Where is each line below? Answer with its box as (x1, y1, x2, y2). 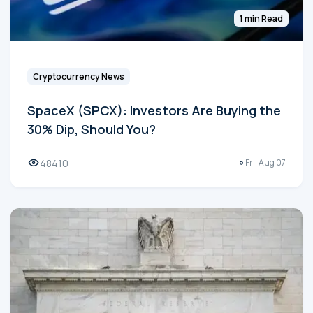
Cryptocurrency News (33, 70, 124, 82)
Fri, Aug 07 (245, 156, 286, 169)
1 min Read (240, 12, 283, 24)
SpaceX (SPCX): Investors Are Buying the (27, 101, 281, 119)
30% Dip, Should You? (27, 120, 156, 138)
